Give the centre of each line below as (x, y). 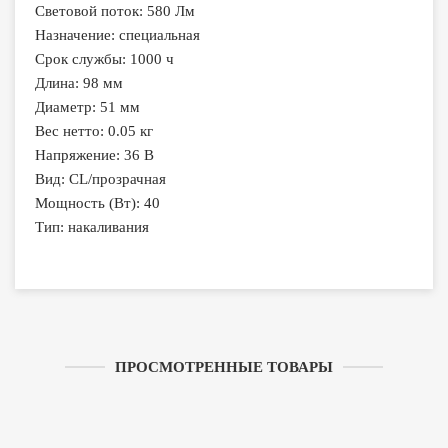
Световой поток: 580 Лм (115, 11)
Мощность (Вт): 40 (97, 203)
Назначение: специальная (117, 35)
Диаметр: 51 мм (87, 107)
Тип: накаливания (92, 227)
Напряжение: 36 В (94, 155)
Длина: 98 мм (79, 83)
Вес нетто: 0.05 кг (94, 131)
